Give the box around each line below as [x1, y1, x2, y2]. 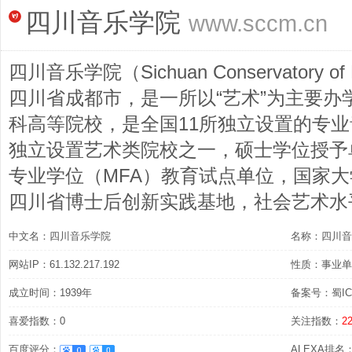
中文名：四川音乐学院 [9, 230, 111, 242]
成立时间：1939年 [9, 287, 92, 299]
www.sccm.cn [189, 10, 328, 36]
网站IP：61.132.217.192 [9, 258, 119, 270]
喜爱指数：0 [9, 315, 65, 327]
